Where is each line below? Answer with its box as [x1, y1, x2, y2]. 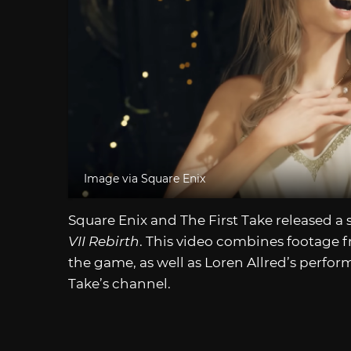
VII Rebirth [68, 233, 139, 249]
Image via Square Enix [84, 171, 205, 186]
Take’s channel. [68, 275, 171, 291]
